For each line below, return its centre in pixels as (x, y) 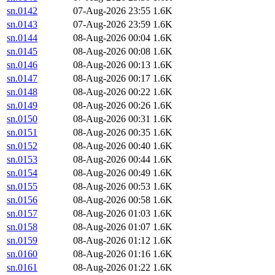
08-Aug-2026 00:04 (112, 38)
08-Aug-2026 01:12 (112, 241)
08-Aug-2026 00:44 (112, 160)
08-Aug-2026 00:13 (112, 65)
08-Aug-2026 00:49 (112, 173)
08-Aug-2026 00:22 (112, 92)
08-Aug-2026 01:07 (112, 227)
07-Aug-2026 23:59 (112, 25)
